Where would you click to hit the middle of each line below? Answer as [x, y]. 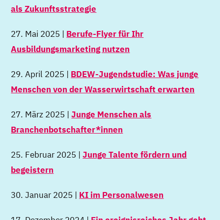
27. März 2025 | [41, 114]
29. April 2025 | [41, 74]
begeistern [32, 170]
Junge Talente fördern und [135, 155]
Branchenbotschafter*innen [67, 130]
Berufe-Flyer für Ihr [105, 34]
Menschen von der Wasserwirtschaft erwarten [103, 89]
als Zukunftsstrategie [54, 9]
